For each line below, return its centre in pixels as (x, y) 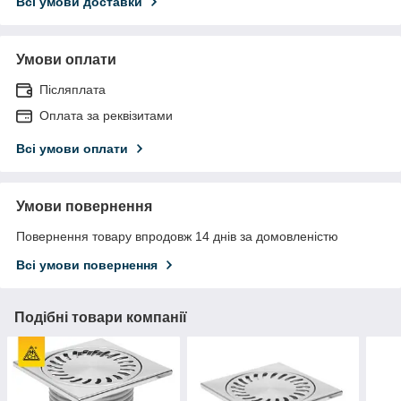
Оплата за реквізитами (106, 115)
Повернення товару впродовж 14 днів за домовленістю (177, 236)
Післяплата (73, 89)
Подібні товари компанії (101, 317)
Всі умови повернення (87, 264)
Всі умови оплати (72, 148)
